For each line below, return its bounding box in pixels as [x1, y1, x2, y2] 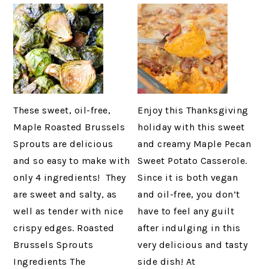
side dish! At [138, 256, 196, 268]
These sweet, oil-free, [13, 104, 111, 116]
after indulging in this [138, 222, 241, 234]
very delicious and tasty [138, 239, 248, 251]
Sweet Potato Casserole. [138, 155, 250, 167]
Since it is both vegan [138, 172, 238, 184]
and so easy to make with [13, 155, 130, 167]
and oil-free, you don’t [138, 189, 240, 201]
